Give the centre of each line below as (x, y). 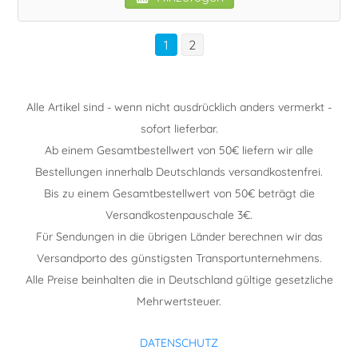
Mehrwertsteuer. (179, 301)
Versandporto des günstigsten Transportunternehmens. (179, 258)
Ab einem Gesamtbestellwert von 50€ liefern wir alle (179, 150)
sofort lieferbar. (179, 128)
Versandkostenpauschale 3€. (179, 215)
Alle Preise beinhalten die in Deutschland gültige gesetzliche (179, 279)
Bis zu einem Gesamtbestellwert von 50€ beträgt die (179, 193)
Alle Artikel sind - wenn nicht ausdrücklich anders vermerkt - (179, 107)
